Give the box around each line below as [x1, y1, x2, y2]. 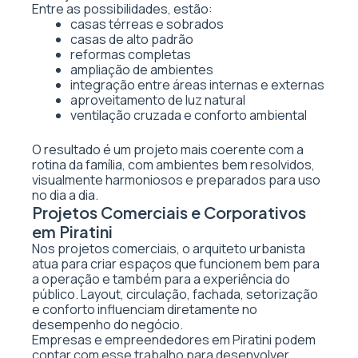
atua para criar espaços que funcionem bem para [32, 255, 320, 272]
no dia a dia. [32, 186, 98, 204]
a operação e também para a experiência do [32, 270, 290, 288]
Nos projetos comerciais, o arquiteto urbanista [32, 240, 305, 257]
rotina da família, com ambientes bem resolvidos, [32, 156, 315, 173]
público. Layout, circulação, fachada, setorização [32, 285, 318, 303]
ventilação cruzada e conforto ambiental [70, 106, 307, 124]
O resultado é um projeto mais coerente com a [32, 141, 304, 158]
